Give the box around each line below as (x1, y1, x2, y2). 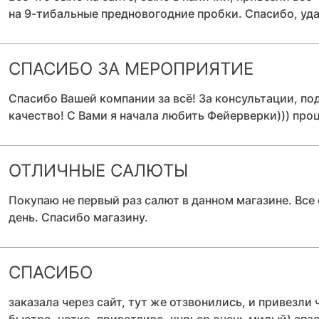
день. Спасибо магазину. (9, 210, 148, 224)
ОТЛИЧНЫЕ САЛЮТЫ (9, 160, 188, 181)
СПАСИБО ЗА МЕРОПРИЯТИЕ (9, 58, 253, 79)
